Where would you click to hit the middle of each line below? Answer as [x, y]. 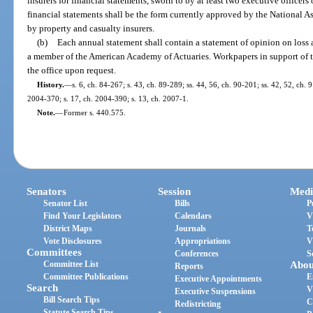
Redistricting [198, 304]
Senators [47, 192]
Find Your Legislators [83, 216]
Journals [191, 229]
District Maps [68, 229]
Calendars [194, 216]
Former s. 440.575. [94, 112]
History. [50, 84]
